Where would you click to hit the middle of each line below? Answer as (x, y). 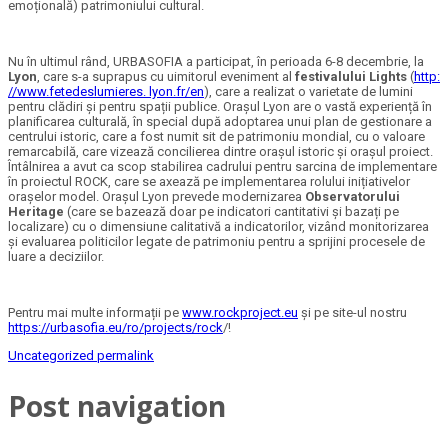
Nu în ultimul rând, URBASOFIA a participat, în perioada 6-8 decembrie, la (216, 62)
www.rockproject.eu (240, 313)
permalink (124, 356)
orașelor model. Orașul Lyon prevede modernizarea (156, 197)
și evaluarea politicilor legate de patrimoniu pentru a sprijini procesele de (216, 242)
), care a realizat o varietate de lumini (308, 92)
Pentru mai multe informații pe (95, 313)
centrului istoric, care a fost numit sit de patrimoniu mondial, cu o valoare (216, 137)
